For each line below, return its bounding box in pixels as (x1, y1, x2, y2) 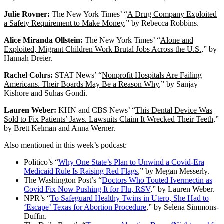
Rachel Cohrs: (4, 70, 53, 79)
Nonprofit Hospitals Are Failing (102, 70, 202, 79)
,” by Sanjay (159, 79, 198, 88)
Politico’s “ (24, 157, 58, 166)
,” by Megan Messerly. (138, 166, 209, 175)
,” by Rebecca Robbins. (124, 18, 199, 27)
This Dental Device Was (135, 105, 212, 114)
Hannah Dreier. (4, 53, 52, 62)
